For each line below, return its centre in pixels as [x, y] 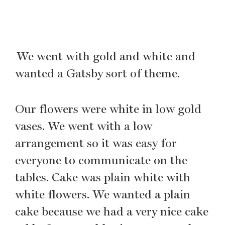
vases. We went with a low [84, 126]
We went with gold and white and [105, 56]
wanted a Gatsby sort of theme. [98, 73]
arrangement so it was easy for [96, 143]
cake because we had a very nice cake [112, 211]
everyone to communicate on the [101, 160]
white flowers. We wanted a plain [103, 194]
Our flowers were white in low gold [108, 109]
